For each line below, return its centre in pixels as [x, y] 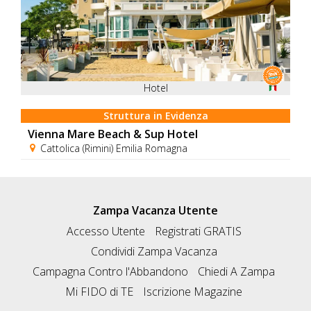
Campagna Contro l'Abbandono [110, 272]
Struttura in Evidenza [155, 115]
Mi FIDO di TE [99, 292]
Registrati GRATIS [198, 232]
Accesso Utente [106, 232]
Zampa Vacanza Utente [155, 210]
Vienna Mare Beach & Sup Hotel [113, 134]
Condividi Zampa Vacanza [154, 252]
